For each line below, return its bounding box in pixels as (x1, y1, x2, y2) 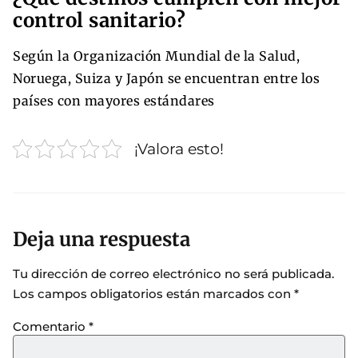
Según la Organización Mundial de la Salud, (13, 47, 300, 64)
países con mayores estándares (13, 92, 215, 109)
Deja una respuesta (13, 227, 190, 252)
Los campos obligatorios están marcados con (13, 286, 294, 301)
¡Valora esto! (134, 138, 224, 158)
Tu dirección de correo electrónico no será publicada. (13, 266, 334, 281)
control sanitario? (13, 7, 185, 33)
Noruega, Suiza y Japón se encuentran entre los (13, 70, 320, 86)
